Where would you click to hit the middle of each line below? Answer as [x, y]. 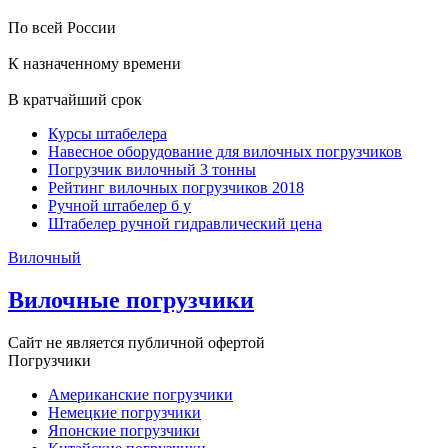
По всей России [62, 27]
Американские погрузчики [140, 394]
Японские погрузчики [124, 430]
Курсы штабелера [107, 133]
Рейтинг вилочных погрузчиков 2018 [176, 187]
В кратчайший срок [75, 99]
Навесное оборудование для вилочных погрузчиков [225, 151]
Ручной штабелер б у [119, 205]
